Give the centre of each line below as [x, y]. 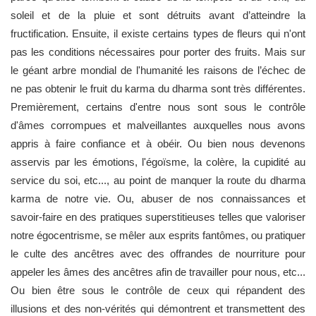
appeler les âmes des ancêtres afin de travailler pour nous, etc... [158, 272]
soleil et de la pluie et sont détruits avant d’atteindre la [158, 15]
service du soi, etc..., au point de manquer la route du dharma [158, 180]
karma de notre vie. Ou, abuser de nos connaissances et [158, 198]
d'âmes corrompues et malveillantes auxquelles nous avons [158, 125]
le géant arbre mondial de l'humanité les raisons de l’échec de [158, 70]
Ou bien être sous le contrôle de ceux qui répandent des [158, 290]
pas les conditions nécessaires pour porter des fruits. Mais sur [158, 51]
